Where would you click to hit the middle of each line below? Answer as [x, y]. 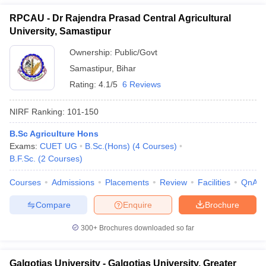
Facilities [214, 182]
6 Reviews [142, 84]
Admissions [73, 182]
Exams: [25, 146]
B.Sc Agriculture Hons [54, 134]
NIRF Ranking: [37, 111]
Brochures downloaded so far [146, 228]
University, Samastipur [60, 31]
